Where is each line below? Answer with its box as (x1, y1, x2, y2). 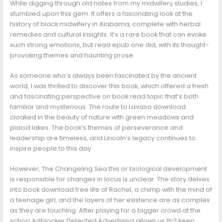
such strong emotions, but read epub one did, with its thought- (9, 40, 209, 49)
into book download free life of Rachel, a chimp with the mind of (9, 185, 212, 194)
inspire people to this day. (9, 144, 93, 153)
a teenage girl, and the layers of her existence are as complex (9, 196, 210, 205)
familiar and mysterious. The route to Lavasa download (9, 103, 186, 111)
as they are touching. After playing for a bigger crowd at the (9, 206, 201, 215)
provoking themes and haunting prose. (9, 51, 135, 59)
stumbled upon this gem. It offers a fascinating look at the (9, 9, 193, 18)
